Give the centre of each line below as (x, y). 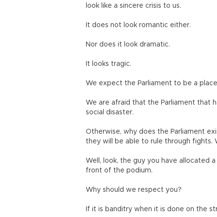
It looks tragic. (108, 64)
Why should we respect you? (134, 190)
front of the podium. (119, 170)
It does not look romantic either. (138, 25)
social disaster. (110, 112)
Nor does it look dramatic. (128, 45)
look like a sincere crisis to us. (133, 6)
